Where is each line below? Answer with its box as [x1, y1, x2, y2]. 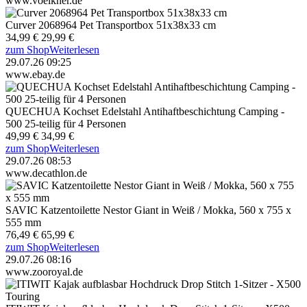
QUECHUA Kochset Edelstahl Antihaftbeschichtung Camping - [5, 105, 284, 117]
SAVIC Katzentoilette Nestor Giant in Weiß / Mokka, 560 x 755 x [5, 204, 291, 216]
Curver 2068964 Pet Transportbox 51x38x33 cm [5, 19, 216, 31]
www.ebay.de [5, 68, 65, 80]
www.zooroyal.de [5, 265, 83, 278]
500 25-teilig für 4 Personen [5, 117, 126, 130]
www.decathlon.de [5, 167, 87, 179]
